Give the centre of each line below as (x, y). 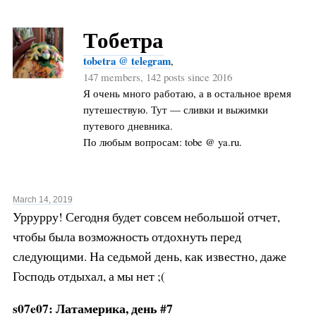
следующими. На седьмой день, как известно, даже (149, 256)
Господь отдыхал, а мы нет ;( (89, 276)
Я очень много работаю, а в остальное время (187, 93)
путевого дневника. (128, 125)
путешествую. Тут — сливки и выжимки (175, 109)
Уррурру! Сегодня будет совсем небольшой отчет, (146, 217)
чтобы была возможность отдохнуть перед (127, 237)
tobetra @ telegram (127, 60)
